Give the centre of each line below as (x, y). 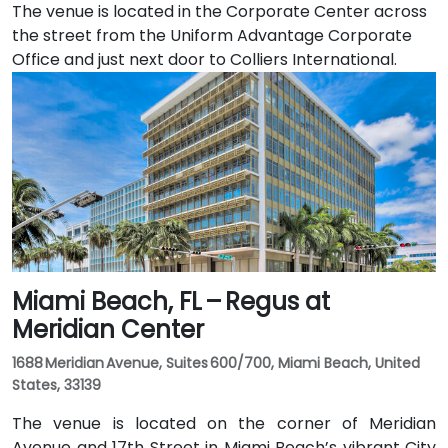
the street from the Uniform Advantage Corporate (212, 35)
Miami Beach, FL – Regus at (171, 301)
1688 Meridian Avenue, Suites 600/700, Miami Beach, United (216, 363)
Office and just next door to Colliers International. (204, 59)
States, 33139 (56, 385)
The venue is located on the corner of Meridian (224, 423)
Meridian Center (108, 329)
